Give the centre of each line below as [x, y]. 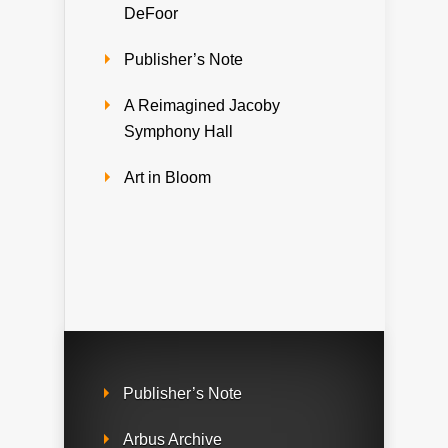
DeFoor [151, 14]
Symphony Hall [178, 132]
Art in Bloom [167, 178]
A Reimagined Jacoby [202, 106]
